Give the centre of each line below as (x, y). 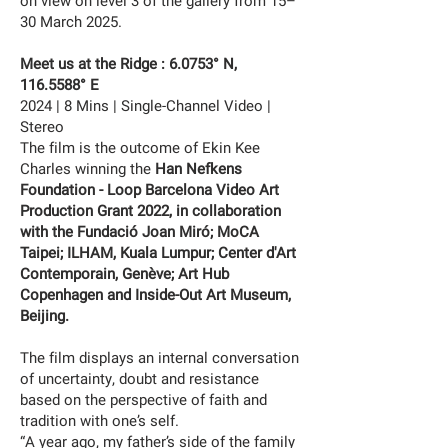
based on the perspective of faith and (143, 400)
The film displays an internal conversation (159, 358)
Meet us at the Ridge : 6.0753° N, (128, 64)
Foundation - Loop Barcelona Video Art (149, 190)
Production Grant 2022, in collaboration (150, 211)
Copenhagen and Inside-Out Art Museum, (155, 295)
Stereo (42, 127)
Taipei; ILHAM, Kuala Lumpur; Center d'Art (158, 253)
